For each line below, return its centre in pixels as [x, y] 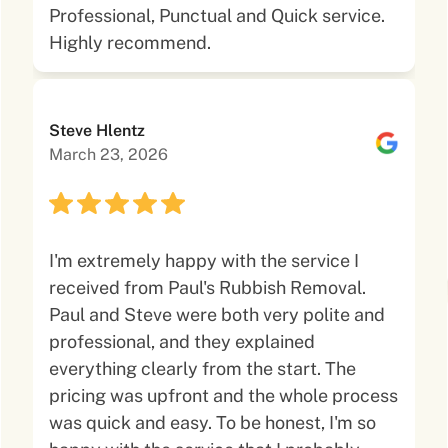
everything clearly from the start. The [203, 368]
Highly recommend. [130, 42]
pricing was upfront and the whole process [224, 395]
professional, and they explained [182, 341]
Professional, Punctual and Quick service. [217, 15]
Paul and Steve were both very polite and [217, 314]
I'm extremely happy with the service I [204, 260]
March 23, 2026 [109, 154]
